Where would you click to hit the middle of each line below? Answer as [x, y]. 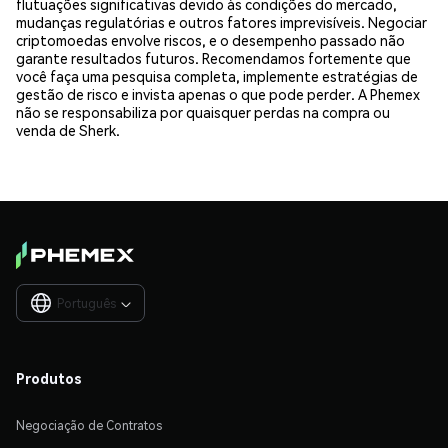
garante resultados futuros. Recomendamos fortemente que [213, 57]
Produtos [49, 377]
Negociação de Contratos [89, 425]
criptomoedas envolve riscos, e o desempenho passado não [210, 39]
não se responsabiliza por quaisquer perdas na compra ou [203, 111]
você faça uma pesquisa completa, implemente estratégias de [217, 75]
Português [86, 303]
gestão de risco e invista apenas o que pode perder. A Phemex [218, 93]
